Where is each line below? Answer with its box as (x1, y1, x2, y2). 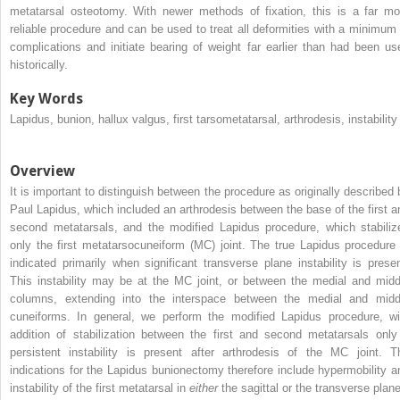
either (189, 380, 221, 395)
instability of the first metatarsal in (10, 380, 189, 395)
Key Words (10, 89, 83, 107)
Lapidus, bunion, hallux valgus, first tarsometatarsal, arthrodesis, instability (10, 112, 397, 126)
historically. (10, 57, 68, 71)
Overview (10, 162, 75, 179)
